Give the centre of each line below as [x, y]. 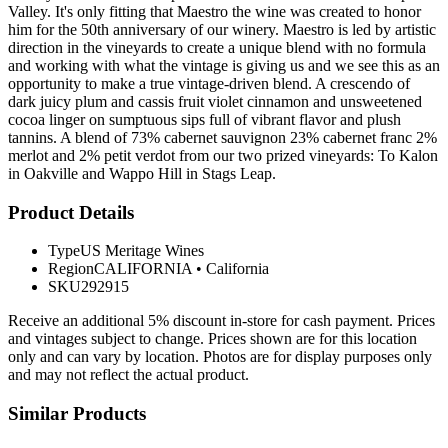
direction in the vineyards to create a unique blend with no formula [217, 47]
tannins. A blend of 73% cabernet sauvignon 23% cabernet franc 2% [222, 137]
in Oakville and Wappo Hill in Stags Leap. [142, 173]
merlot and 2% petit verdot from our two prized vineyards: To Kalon [223, 155]
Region [71, 269]
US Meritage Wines [142, 251]
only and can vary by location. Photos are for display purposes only [220, 357]
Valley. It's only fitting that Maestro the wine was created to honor [214, 11]
